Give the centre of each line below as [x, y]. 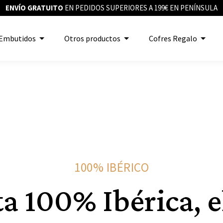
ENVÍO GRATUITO [34, 8]
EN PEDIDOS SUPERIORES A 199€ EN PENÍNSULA [140, 8]
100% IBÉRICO [111, 167]
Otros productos [92, 38]
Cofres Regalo [173, 38]
